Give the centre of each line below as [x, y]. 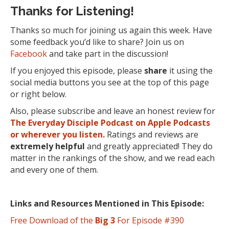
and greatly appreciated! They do [149, 146]
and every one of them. [54, 169]
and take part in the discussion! [108, 53]
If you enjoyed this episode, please [77, 70]
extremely [32, 146]
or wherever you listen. [58, 134]
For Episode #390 [150, 220]
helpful [70, 146]
